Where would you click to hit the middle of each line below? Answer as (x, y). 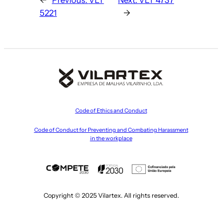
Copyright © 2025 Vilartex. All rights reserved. (111, 196)
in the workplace (111, 138)
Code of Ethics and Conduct (111, 110)
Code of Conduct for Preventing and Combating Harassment (111, 130)
